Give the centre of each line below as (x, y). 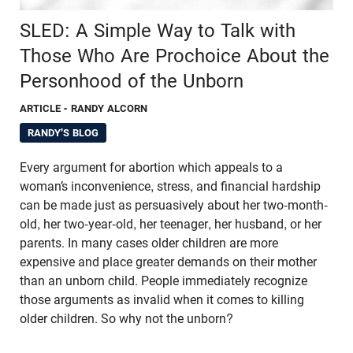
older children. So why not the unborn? (126, 318)
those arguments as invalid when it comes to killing (162, 299)
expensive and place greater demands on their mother (168, 262)
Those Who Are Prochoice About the (175, 56)
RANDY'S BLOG (63, 132)
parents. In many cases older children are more (149, 243)
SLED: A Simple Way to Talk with (158, 30)
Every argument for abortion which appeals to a (151, 167)
